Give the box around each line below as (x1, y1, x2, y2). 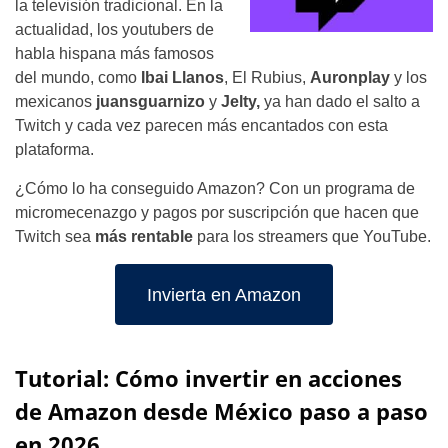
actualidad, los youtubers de (15, 21, 214, 38)
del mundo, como (15, 69, 141, 86)
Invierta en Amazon (147, 284, 301, 305)
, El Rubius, (224, 69, 310, 86)
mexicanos (15, 93, 96, 110)
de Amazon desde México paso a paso (15, 396, 428, 426)
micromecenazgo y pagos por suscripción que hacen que (15, 204, 419, 221)
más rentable (95, 228, 193, 245)
